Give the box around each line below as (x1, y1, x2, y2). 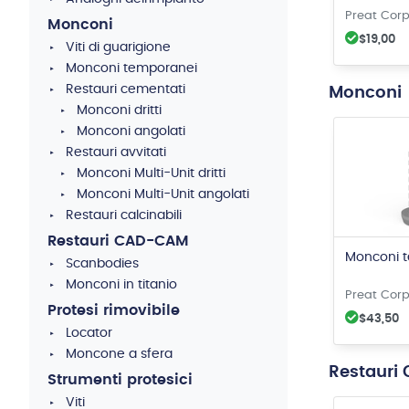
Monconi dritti (77, 104, 162, 117)
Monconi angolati (77, 125, 185, 138)
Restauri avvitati (66, 146, 166, 159)
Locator (66, 327, 112, 340)
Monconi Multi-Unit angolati (77, 188, 249, 201)
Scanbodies (66, 257, 139, 270)
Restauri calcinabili (66, 209, 182, 222)
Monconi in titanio (66, 278, 177, 291)
